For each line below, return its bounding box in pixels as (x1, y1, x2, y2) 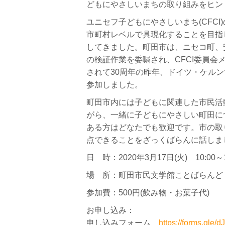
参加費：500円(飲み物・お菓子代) (86, 188, 209, 197)
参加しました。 (86, 80, 143, 89)
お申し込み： (86, 206, 135, 214)
